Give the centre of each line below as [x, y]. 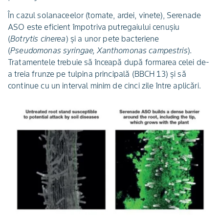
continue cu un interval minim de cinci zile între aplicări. [104, 85]
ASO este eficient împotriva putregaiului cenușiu [94, 27]
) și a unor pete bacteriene [112, 38]
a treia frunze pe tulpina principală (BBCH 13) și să [97, 74]
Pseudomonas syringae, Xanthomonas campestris [99, 50]
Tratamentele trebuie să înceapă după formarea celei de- [109, 62]
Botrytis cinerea [38, 38]
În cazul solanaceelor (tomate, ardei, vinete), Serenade [105, 15]
